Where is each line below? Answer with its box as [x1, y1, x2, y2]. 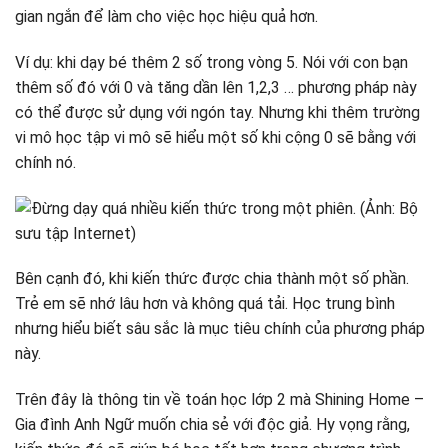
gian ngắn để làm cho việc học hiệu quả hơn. [15, 7, 318, 27]
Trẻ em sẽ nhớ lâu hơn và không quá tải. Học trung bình [15, 294, 395, 314]
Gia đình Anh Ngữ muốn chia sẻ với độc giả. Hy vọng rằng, [15, 415, 410, 435]
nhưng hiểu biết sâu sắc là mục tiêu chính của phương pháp [15, 319, 425, 339]
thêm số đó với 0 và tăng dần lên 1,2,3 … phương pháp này [15, 77, 417, 97]
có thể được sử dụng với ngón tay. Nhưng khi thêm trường [15, 102, 420, 122]
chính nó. [15, 152, 76, 172]
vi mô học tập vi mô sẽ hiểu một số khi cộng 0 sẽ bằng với [15, 127, 416, 147]
